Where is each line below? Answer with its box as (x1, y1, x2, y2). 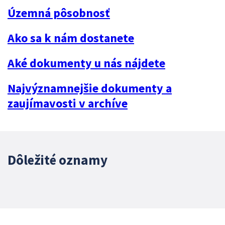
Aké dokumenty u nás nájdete (8, 55, 165, 71)
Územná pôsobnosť (8, 5, 110, 21)
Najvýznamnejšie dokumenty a (8, 80, 172, 96)
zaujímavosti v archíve (8, 95, 128, 111)
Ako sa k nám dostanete (8, 30, 134, 46)
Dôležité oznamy (8, 151, 107, 169)
